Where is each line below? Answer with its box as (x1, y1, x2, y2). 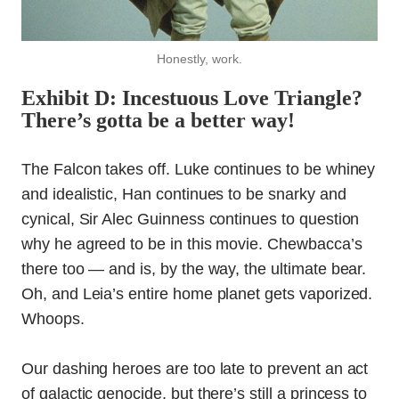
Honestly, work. (157, 51, 242, 66)
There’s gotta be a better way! (21, 108, 295, 132)
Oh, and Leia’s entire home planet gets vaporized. (21, 285, 373, 304)
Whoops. (21, 310, 85, 329)
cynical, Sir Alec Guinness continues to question (21, 210, 360, 229)
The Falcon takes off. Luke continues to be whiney (21, 160, 376, 179)
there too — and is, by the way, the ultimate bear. (21, 260, 367, 279)
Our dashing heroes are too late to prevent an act (21, 360, 369, 379)
